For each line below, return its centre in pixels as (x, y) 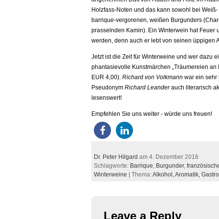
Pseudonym (108, 88)
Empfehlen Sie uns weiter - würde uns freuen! (152, 114)
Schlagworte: (112, 166)
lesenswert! (107, 98)
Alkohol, (164, 175)
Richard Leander (147, 88)
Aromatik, (188, 175)
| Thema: (140, 175)
